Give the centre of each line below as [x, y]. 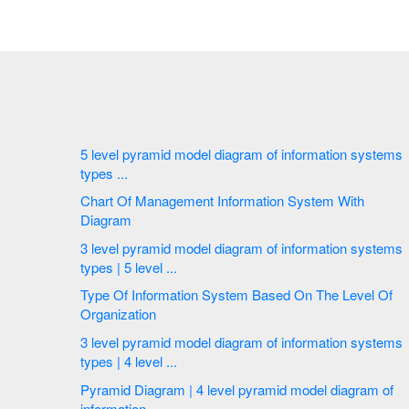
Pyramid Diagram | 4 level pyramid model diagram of [144, 389]
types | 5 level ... [173, 267]
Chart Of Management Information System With [149, 201]
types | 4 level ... [173, 361]
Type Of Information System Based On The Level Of [106, 295]
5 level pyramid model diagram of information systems [86, 153]
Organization [120, 314]
